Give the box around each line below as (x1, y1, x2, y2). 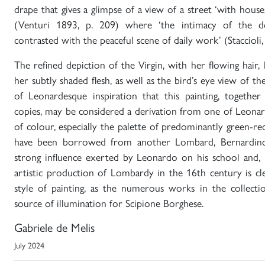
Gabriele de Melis (14, 218, 95, 235)
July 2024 (14, 239, 44, 251)
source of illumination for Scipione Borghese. (14, 195, 203, 210)
